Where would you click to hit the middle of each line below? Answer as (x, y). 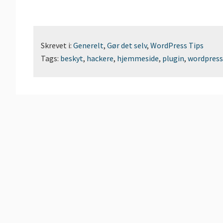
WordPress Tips (177, 45)
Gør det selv (127, 45)
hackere (100, 58)
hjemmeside (138, 58)
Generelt (88, 45)
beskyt (72, 58)
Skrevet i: (57, 45)
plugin (173, 58)
